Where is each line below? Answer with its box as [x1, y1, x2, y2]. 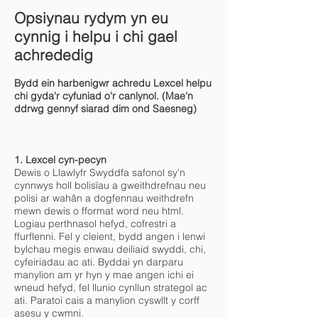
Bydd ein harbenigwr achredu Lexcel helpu [14, 77, 212, 89]
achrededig [14, 45, 93, 64]
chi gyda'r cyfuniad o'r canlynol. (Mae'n [14, 89, 193, 102]
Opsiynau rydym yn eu [14, 9, 168, 27]
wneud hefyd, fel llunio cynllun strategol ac [14, 281, 207, 294]
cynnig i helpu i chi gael [14, 27, 177, 45]
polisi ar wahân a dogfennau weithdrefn [14, 192, 194, 204]
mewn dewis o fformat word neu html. [14, 204, 184, 217]
